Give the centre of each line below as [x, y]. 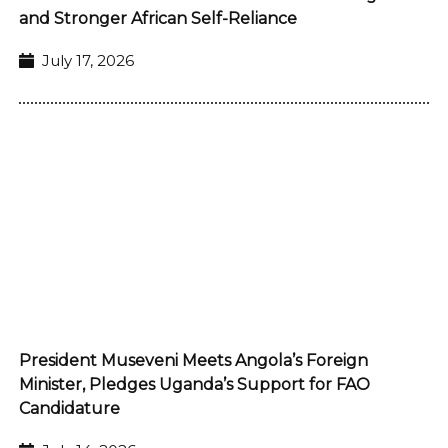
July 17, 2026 [87, 60]
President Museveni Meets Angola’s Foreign [193, 360]
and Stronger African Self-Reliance [158, 18]
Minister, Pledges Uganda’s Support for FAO [194, 384]
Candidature [69, 408]
